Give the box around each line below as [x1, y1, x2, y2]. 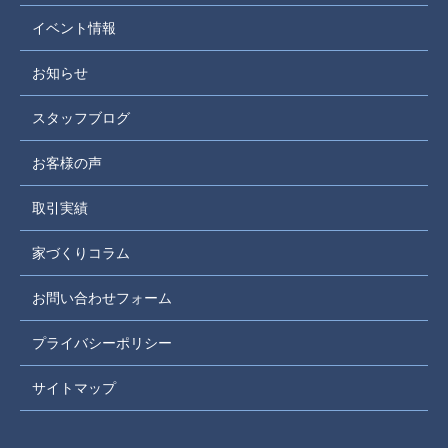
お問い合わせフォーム [32, 290, 173, 307]
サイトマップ [32, 380, 117, 397]
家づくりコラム [32, 245, 131, 262]
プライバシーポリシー [32, 335, 173, 352]
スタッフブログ [32, 110, 131, 127]
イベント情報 [32, 20, 117, 37]
